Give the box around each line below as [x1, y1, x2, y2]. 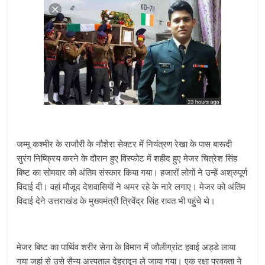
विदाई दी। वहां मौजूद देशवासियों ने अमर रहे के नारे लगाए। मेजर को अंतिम [17, 180, 246, 192]
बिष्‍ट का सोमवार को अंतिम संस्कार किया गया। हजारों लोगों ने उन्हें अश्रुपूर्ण [17, 166, 248, 178]
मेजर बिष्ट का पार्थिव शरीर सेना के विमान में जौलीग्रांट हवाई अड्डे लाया [17, 240, 236, 253]
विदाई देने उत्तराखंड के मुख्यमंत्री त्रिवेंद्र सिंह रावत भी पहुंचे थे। [17, 194, 216, 206]
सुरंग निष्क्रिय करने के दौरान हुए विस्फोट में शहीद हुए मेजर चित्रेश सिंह [17, 151, 238, 164]
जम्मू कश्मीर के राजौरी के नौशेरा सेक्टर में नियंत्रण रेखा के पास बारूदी [17, 137, 232, 150]
